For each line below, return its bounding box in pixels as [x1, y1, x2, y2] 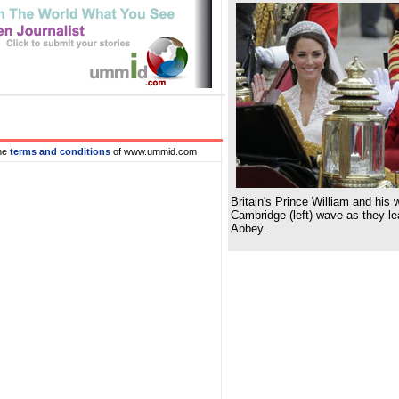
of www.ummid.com [113, 146, 197, 157]
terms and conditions [10, 146, 110, 157]
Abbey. [231, 222, 266, 235]
